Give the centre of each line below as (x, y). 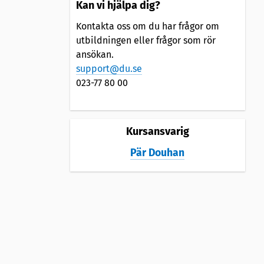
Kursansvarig (157, 131)
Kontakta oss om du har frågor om (147, 26)
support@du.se (109, 68)
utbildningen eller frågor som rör (146, 40)
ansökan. (95, 54)
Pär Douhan (158, 153)
